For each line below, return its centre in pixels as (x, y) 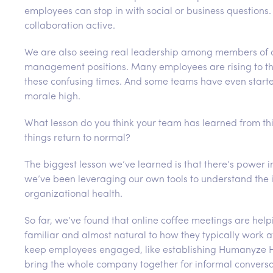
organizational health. (73, 195)
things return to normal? (77, 139)
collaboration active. (70, 27)
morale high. (52, 97)
